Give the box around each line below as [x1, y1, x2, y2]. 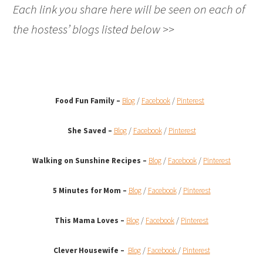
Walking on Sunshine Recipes [32, 156, 141, 166]
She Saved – [67, 126, 112, 136]
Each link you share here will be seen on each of [13, 1, 245, 18]
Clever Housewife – [53, 245, 126, 256]
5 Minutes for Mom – [52, 186, 127, 196]
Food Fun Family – [55, 96, 122, 106]
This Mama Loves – [55, 215, 126, 226]
